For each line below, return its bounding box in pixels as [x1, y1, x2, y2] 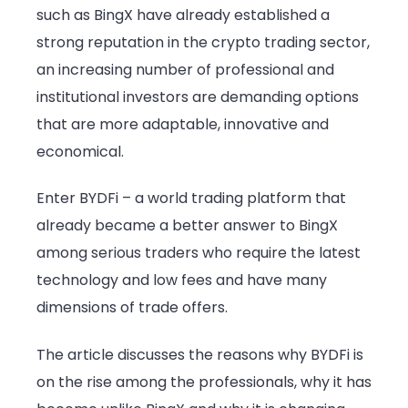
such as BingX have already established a [36, 4, 330, 25]
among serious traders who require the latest [36, 242, 361, 264]
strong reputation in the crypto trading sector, [36, 31, 370, 53]
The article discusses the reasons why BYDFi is [36, 343, 363, 365]
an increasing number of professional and [36, 58, 334, 80]
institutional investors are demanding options [36, 86, 359, 107]
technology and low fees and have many [36, 270, 327, 291]
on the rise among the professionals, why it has [36, 371, 372, 393]
